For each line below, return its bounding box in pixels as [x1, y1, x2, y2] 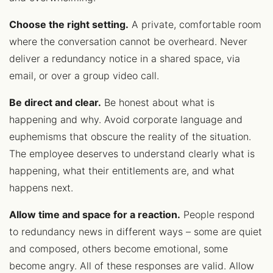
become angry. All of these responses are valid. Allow [9, 260, 254, 272]
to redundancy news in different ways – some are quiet [9, 225, 262, 238]
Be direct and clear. [9, 96, 101, 108]
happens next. [9, 182, 73, 194]
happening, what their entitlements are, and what [9, 165, 235, 177]
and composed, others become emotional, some [9, 243, 228, 255]
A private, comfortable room [129, 18, 261, 30]
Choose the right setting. [9, 18, 129, 30]
